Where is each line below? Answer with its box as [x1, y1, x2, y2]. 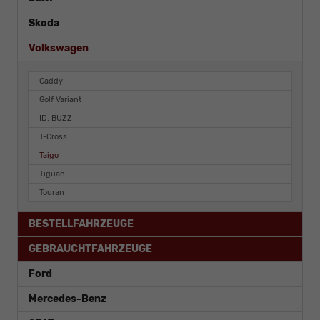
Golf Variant [39, 95, 81, 105]
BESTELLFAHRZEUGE [29, 218, 134, 231]
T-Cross [39, 132, 67, 142]
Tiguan [39, 169, 65, 179]
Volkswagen [29, 42, 89, 55]
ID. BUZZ [39, 114, 72, 124]
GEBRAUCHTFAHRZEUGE [29, 243, 152, 256]
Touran [39, 188, 64, 198]
